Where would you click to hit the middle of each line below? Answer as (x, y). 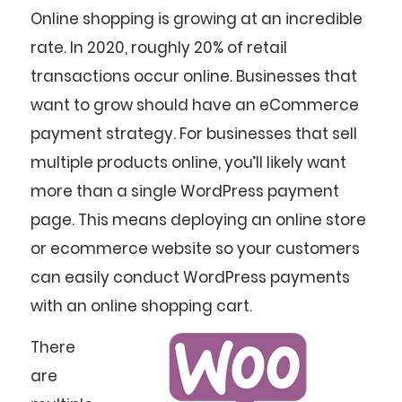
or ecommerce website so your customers (195, 249)
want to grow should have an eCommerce (195, 105)
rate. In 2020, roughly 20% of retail (159, 48)
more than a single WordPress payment (185, 192)
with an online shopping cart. (141, 306)
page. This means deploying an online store (198, 220)
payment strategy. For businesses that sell (194, 134)
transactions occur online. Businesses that (194, 77)
